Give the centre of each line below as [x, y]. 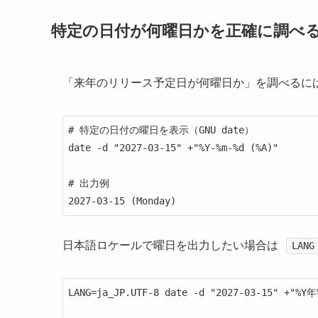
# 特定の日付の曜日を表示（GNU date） [161, 130]
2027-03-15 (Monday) [122, 201]
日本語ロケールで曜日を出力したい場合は [172, 246]
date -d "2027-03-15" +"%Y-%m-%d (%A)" [173, 148]
